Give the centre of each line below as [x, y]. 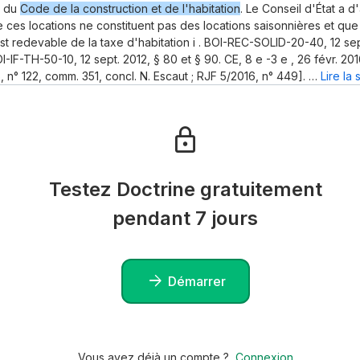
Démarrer [196, 281]
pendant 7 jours [186, 219]
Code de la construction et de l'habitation [130, 9]
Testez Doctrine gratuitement [185, 190]
